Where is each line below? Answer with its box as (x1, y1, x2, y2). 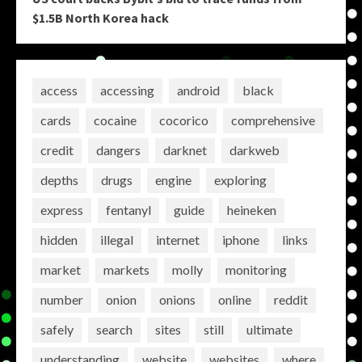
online (218, 292, 251, 308)
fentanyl (106, 202, 151, 218)
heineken (227, 202, 276, 218)
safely (40, 322, 74, 338)
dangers (96, 142, 141, 158)
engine (155, 172, 192, 188)
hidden (40, 232, 78, 248)
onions (159, 292, 196, 308)
